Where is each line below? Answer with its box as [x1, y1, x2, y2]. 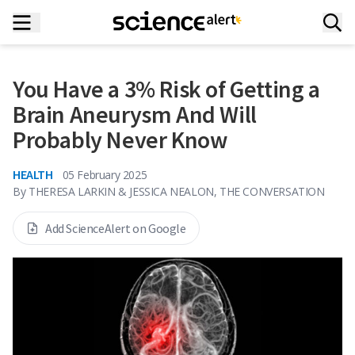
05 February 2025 [62, 166, 147, 182]
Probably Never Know [13, 124, 227, 155]
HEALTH [13, 166, 53, 182]
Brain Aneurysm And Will [13, 99, 257, 129]
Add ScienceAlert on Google [45, 220, 186, 236]
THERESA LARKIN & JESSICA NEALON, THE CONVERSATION [29, 184, 325, 199]
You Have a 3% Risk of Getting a [13, 74, 320, 104]
